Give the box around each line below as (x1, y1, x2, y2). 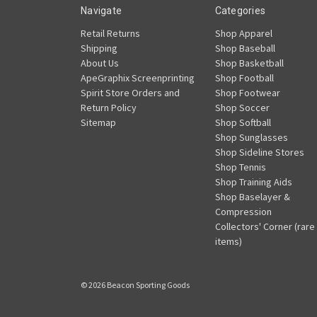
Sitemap (81, 116, 116, 129)
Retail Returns (81, 27, 140, 40)
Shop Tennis (214, 161, 266, 174)
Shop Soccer (214, 101, 270, 115)
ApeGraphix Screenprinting (81, 71, 195, 85)
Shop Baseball (214, 42, 275, 55)
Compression (214, 205, 272, 219)
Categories (214, 5, 265, 17)
